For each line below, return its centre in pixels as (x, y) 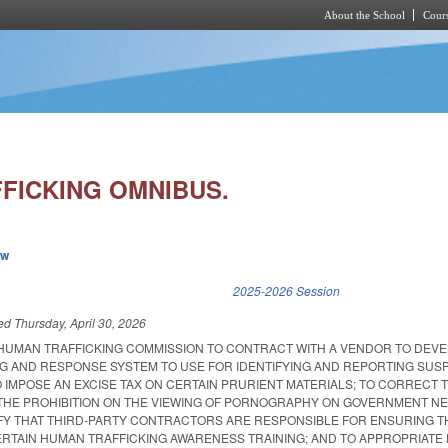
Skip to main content (207, 41)
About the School (364, 15)
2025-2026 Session (287, 291)
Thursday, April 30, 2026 (80, 323)
